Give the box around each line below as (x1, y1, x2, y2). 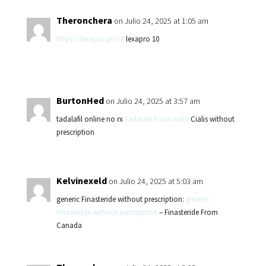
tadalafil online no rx (56, 114, 125, 124)
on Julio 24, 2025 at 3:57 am (105, 96, 200, 106)
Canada (56, 220, 82, 230)
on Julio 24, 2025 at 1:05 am (113, 15, 208, 26)
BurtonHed (56, 94, 104, 106)
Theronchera (56, 14, 112, 26)
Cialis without (188, 114, 235, 124)
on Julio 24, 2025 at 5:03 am (108, 176, 203, 186)
